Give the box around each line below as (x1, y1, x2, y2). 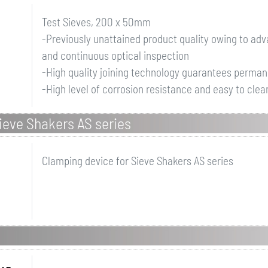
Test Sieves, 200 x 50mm (41, 15, 151, 29)
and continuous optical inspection (41, 48, 189, 62)
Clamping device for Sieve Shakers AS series (41, 154, 233, 167)
